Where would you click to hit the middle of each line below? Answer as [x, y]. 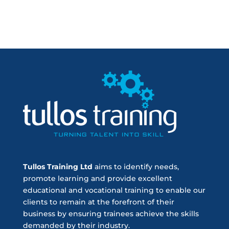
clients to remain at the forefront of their [98, 202]
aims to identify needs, [135, 166]
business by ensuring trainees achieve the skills [111, 213]
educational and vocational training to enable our [114, 190]
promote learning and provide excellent [97, 178]
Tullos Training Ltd [58, 166]
